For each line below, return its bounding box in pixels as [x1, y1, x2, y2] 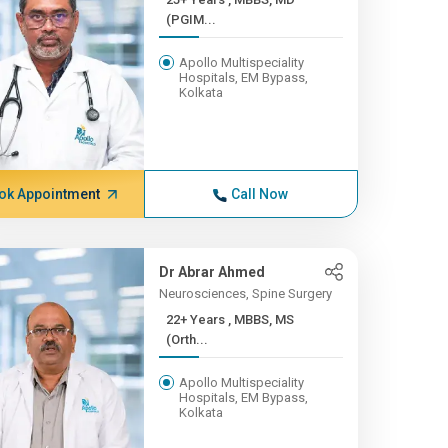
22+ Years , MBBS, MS [165, 312, 228, 327]
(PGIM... [165, 12, 216, 27]
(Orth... [165, 332, 208, 347]
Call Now [231, 186, 289, 202]
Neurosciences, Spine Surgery [158, 286, 332, 301]
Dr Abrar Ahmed [158, 264, 265, 280]
